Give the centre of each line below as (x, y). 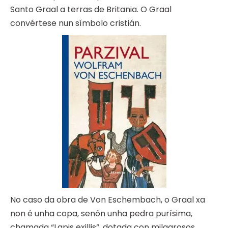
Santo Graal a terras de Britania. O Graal (91, 10)
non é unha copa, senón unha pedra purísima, (101, 214)
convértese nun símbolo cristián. (76, 23)
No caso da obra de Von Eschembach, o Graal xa (108, 200)
